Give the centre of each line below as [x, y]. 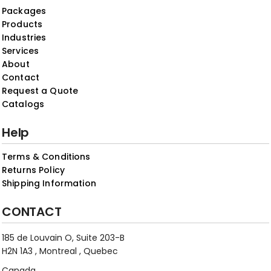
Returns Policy [33, 170]
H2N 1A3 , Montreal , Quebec [60, 251]
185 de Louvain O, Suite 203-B [63, 237]
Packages [24, 11]
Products [22, 24]
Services [21, 51]
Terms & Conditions [46, 156]
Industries [24, 37]
